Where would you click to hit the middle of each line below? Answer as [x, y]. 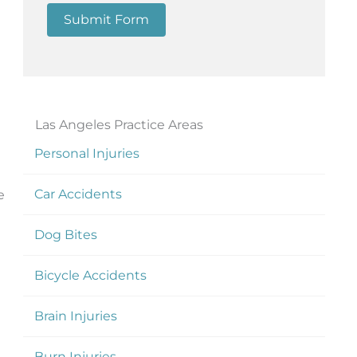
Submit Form [106, 19]
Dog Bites [65, 234]
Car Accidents [78, 194]
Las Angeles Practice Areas [119, 124]
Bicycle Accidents [90, 275]
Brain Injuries [75, 316]
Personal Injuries [86, 153]
